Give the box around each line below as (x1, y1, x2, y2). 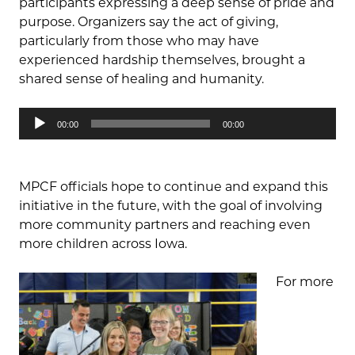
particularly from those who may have (19, 33, 259, 49)
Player (18, 128, 57, 143)
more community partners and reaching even (19, 217, 311, 233)
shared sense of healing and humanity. (19, 71, 264, 87)
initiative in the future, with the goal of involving (19, 198, 323, 214)
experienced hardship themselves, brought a (19, 52, 305, 68)
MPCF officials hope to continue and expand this (19, 179, 328, 195)
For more (276, 274, 334, 290)
